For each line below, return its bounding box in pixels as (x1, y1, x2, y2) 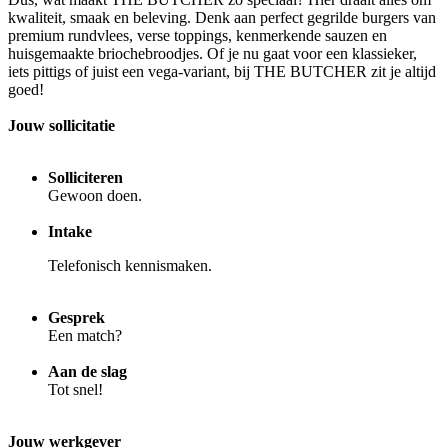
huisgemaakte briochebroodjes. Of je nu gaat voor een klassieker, (8, 44, 417, 62)
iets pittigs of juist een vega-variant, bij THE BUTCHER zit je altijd (8, 62, 436, 80)
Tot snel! (48, 380, 103, 398)
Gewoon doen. (48, 186, 142, 204)
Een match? (48, 326, 122, 344)
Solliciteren (48, 168, 123, 186)
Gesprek (48, 308, 105, 326)
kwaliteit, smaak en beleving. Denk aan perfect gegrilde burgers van (8, 8, 436, 26)
